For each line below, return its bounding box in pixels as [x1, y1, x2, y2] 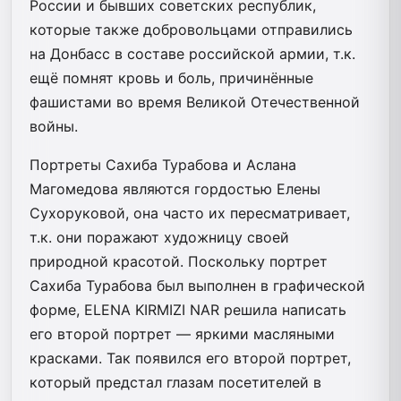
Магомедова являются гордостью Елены [30, 179, 320, 198]
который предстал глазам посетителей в [30, 372, 321, 391]
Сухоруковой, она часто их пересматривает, [30, 203, 350, 222]
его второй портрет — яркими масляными [30, 324, 335, 343]
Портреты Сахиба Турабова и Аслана [30, 155, 296, 174]
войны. [30, 116, 78, 135]
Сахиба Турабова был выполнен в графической [30, 276, 365, 294]
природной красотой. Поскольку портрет [30, 252, 328, 270]
